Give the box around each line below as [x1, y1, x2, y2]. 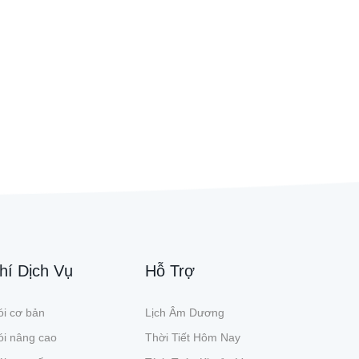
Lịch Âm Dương [145, 306, 224, 320]
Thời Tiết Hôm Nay [145, 331, 240, 345]
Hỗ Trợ [145, 262, 195, 280]
